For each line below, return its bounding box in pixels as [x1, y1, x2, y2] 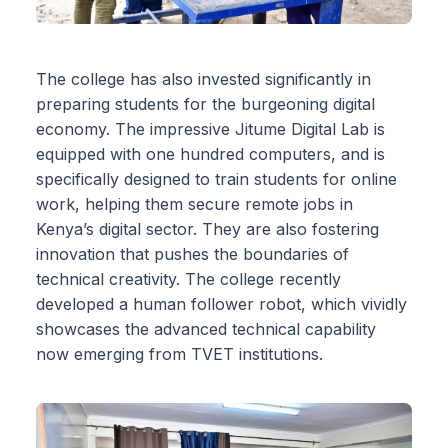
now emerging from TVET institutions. [36, 343, 323, 364]
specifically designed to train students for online [36, 168, 397, 189]
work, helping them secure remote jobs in [36, 193, 353, 214]
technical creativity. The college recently [36, 268, 341, 289]
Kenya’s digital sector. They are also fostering [36, 218, 379, 239]
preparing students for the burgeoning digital [36, 93, 375, 114]
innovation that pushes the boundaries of [36, 243, 349, 264]
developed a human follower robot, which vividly [36, 293, 407, 314]
